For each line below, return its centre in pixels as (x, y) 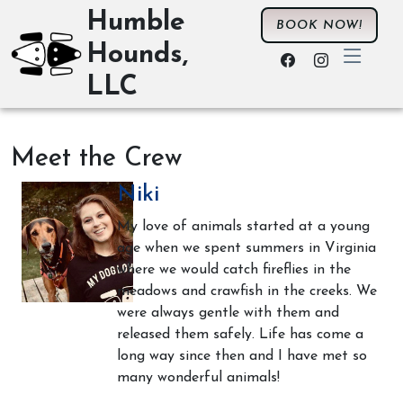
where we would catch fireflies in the (234, 270)
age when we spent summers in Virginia (246, 248)
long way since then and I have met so (242, 356)
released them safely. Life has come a (240, 335)
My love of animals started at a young (243, 227)
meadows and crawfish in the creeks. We (247, 291)
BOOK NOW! (319, 26)
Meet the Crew (96, 159)
